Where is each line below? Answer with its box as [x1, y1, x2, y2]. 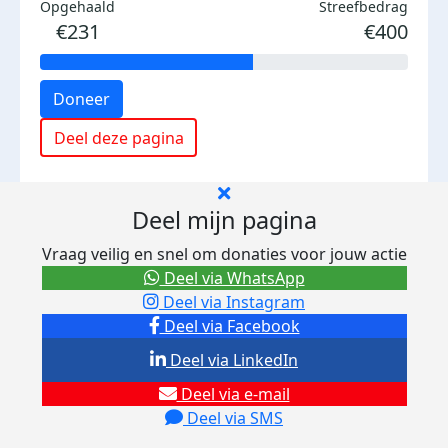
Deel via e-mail [176, 383, 290, 405]
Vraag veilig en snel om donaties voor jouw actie [41, 243, 407, 265]
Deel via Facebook [159, 315, 300, 337]
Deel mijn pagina [131, 204, 317, 236]
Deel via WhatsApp [159, 267, 305, 289]
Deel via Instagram [159, 291, 305, 313]
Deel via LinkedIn [166, 349, 298, 371]
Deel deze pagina [53, 126, 184, 149]
